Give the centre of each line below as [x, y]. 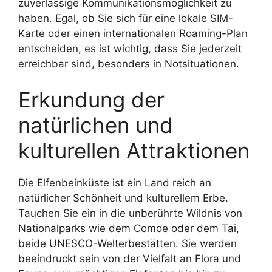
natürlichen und [96, 125]
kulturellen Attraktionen [134, 151]
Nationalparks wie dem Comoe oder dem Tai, [129, 228]
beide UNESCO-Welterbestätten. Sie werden [127, 243]
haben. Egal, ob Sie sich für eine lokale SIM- [126, 18]
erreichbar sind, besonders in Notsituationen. [129, 63]
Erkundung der [91, 100]
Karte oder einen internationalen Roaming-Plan [133, 33]
